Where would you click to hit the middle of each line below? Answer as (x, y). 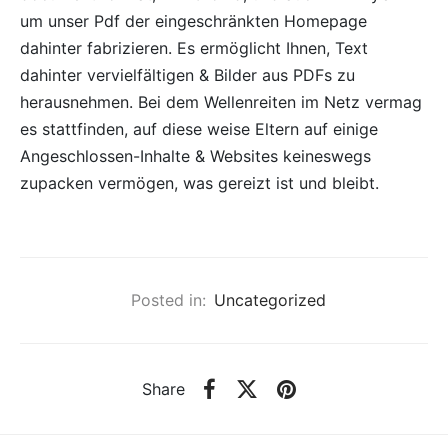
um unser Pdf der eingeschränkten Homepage (193, 21)
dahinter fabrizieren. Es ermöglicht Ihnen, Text (194, 48)
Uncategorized (269, 300)
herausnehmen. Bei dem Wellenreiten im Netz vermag (221, 102)
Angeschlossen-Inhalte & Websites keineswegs (195, 156)
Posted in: (168, 300)
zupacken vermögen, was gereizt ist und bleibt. (199, 183)
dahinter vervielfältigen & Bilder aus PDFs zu (187, 75)
